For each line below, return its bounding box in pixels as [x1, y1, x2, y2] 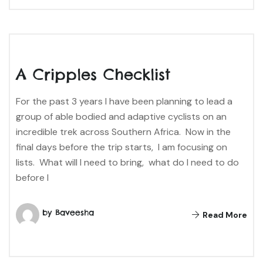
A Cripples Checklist [16, 64, 170, 84]
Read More [201, 209, 247, 220]
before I [16, 171, 49, 184]
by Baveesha [42, 207, 94, 218]
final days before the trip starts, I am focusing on [16, 140, 227, 153]
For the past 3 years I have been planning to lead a [16, 95, 232, 107]
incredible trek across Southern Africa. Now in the [16, 125, 231, 138]
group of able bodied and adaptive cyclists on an [16, 110, 227, 123]
